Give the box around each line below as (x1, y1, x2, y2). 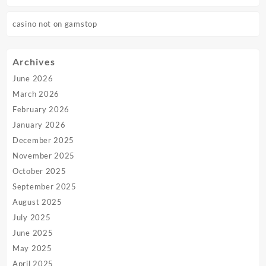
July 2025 (12, 212, 51, 222)
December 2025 (12, 135, 75, 145)
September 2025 (12, 181, 77, 191)
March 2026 (12, 88, 59, 99)
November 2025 (12, 150, 75, 160)
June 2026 (12, 73, 53, 83)
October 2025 (12, 166, 66, 176)
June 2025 (12, 227, 53, 237)
